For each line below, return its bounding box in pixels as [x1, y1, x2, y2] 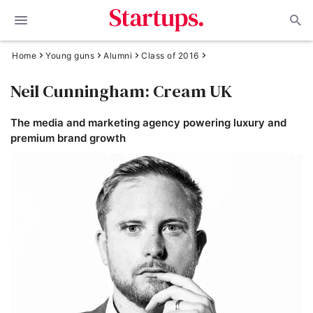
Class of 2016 [141, 50, 199, 61]
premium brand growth [10, 131, 126, 145]
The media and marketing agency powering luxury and [10, 116, 286, 129]
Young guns [45, 50, 94, 61]
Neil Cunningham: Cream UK [10, 79, 232, 103]
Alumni [103, 50, 132, 61]
